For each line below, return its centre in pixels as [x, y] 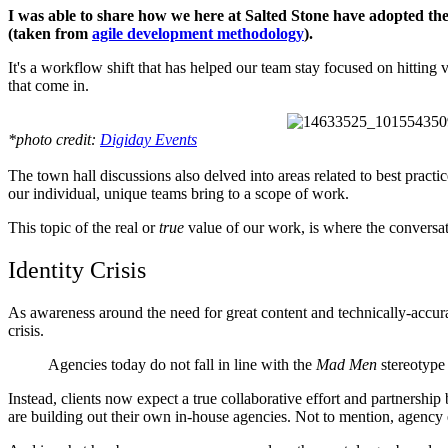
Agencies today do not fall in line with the [182, 365]
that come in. [48, 86]
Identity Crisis [77, 270]
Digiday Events [148, 140]
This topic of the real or [83, 228]
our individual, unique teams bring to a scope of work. [178, 194]
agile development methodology [198, 34]
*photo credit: [54, 140]
